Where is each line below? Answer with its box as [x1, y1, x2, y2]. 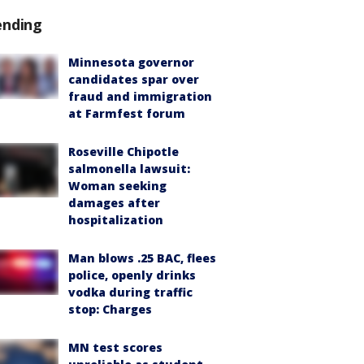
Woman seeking [68, 178, 167, 193]
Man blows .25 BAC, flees [68, 250, 216, 266]
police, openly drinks [68, 267, 196, 283]
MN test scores [68, 340, 162, 355]
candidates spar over [68, 71, 199, 87]
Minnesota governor [68, 54, 194, 70]
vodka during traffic [68, 284, 193, 300]
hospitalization [68, 212, 163, 227]
